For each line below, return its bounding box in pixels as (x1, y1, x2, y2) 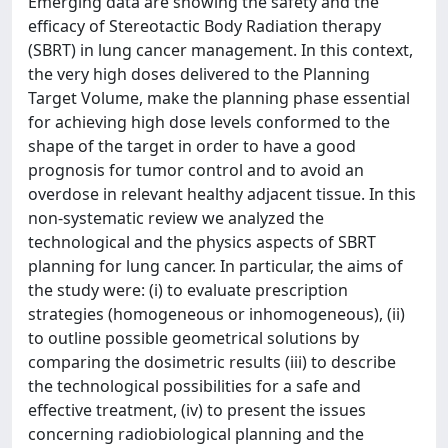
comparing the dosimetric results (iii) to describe (28, 351, 396, 373)
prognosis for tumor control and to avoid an (28, 159, 364, 181)
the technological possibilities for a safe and (28, 375, 361, 397)
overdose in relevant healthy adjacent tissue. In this (28, 183, 416, 205)
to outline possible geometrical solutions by (28, 327, 359, 349)
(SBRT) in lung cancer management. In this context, (28, 39, 413, 61)
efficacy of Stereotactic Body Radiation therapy (28, 15, 381, 37)
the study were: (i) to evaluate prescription (28, 279, 348, 301)
